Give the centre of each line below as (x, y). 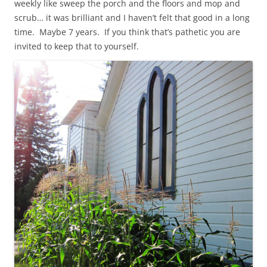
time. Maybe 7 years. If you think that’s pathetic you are (127, 32)
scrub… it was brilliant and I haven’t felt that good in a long (132, 17)
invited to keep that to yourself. (77, 46)
